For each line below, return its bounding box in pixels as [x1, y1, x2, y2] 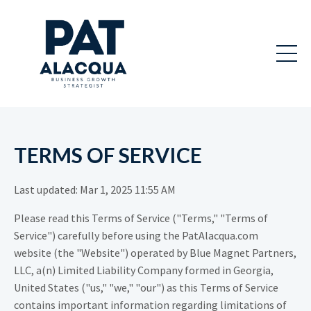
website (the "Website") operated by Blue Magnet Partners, [14, 246, 296, 260]
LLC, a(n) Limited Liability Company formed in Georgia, [14, 263, 274, 278]
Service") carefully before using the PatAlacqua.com [14, 228, 258, 243]
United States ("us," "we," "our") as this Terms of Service [14, 280, 278, 295]
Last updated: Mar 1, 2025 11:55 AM [14, 183, 176, 197]
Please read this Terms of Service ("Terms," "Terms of [14, 211, 268, 226]
